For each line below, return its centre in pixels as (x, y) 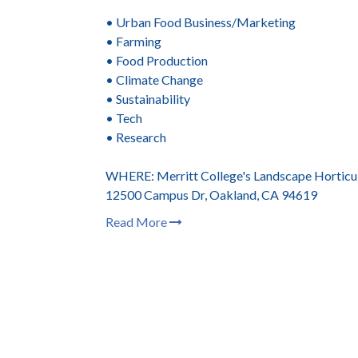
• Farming (133, 41)
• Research (136, 137)
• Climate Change (154, 80)
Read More (137, 222)
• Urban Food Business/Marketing (201, 22)
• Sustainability (148, 99)
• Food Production (157, 60)
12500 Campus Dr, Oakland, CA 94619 (211, 195)
